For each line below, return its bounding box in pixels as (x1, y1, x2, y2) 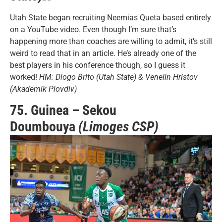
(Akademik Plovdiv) (10, 84, 77, 94)
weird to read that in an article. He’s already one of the (10, 48, 196, 58)
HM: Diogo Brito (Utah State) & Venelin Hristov (39, 72, 198, 82)
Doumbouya (10, 118, 78, 135)
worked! (10, 72, 39, 82)
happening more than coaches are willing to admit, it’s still (10, 36, 212, 46)
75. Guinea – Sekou (10, 102, 116, 119)
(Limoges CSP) (78, 118, 159, 135)
